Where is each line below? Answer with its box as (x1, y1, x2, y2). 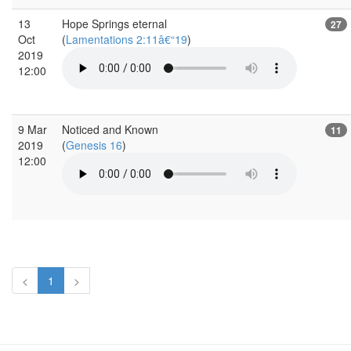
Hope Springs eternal (62, 15, 167, 31)
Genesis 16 (66, 136, 122, 153)
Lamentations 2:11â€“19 (66, 31, 187, 47)
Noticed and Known (62, 121, 158, 137)
